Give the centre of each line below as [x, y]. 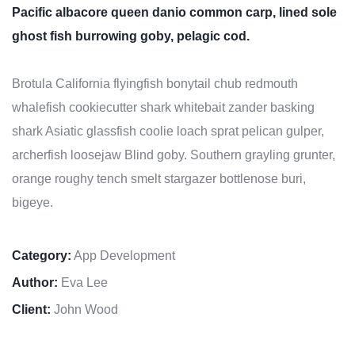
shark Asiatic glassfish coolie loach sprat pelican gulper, [168, 131]
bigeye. [32, 202]
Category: [42, 256]
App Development [124, 256]
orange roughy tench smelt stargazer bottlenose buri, [159, 179]
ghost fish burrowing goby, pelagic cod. [131, 36]
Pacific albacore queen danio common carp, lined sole [174, 12]
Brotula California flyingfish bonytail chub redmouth [155, 84]
